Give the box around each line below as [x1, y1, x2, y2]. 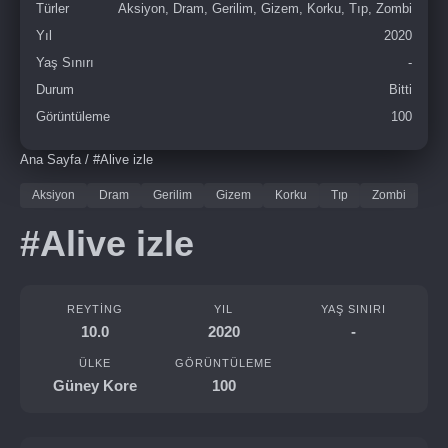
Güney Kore [52, 377, 137, 394]
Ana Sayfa [20, 152, 81, 167]
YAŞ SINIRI [320, 303, 386, 315]
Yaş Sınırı [36, 55, 94, 70]
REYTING [66, 303, 123, 315]
